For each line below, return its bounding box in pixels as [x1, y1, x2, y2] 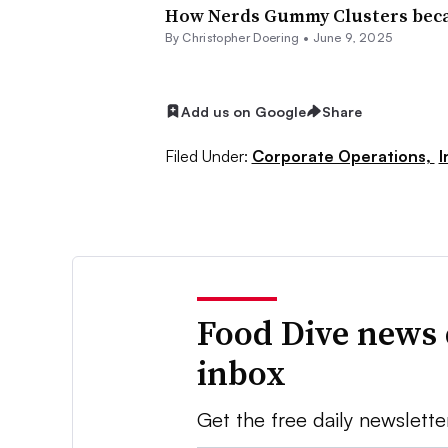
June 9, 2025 [312, 29, 393, 45]
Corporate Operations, [251, 146, 435, 167]
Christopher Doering [182, 29, 300, 45]
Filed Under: [164, 146, 248, 167]
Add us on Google [180, 102, 306, 120]
